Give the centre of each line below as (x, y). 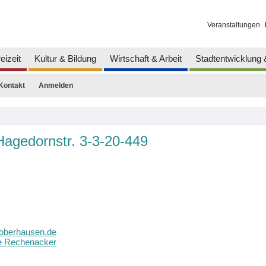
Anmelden (56, 85)
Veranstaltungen (233, 25)
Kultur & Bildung (65, 58)
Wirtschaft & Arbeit (145, 58)
